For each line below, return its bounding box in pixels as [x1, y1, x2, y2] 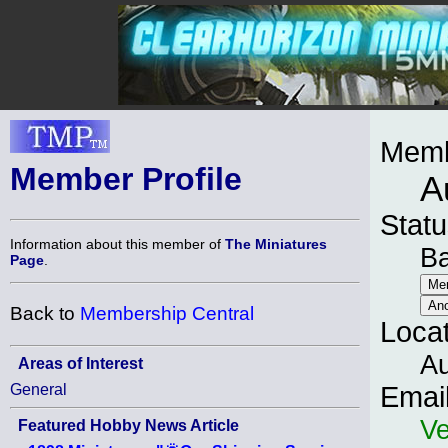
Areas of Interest [18, 354, 143, 372]
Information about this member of [10, 235, 225, 252]
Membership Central [80, 303, 254, 325]
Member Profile [10, 161, 242, 197]
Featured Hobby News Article [18, 416, 239, 434]
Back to [10, 303, 80, 325]
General [10, 380, 67, 398]
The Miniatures [225, 235, 327, 252]
